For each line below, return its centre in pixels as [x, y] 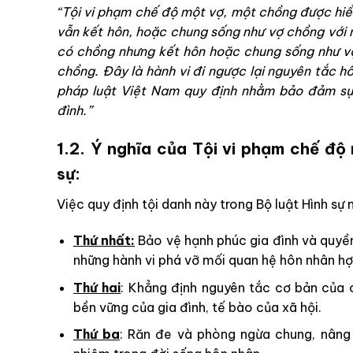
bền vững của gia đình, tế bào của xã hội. [197, 307]
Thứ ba [97, 334]
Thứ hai [97, 287]
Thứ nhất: [104, 241]
